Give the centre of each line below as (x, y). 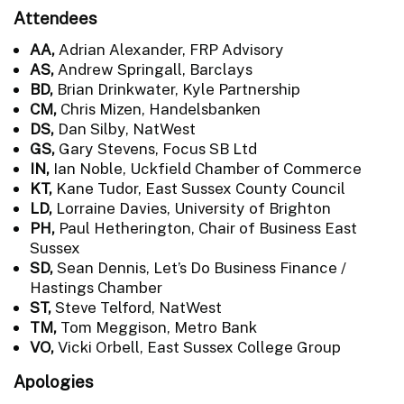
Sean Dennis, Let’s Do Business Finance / (202, 267)
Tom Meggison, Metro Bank (159, 327)
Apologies (54, 381)
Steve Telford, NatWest (138, 307)
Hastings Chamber (96, 287)
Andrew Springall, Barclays (155, 69)
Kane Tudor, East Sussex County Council (201, 188)
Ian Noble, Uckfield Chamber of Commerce (207, 168)
